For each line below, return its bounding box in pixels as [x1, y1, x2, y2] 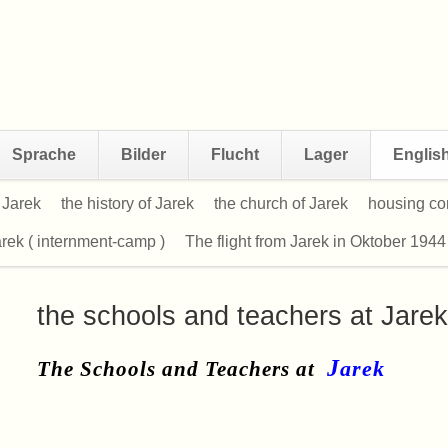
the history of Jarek [61, 195, 194, 212]
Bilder [121, 146, 166, 163]
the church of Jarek [214, 195, 348, 212]
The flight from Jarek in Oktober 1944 [185, 233, 446, 250]
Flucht [211, 146, 259, 163]
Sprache [12, 146, 76, 163]
